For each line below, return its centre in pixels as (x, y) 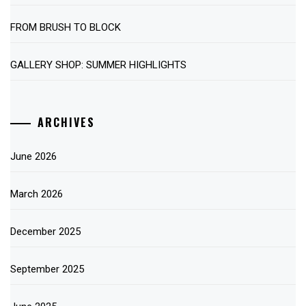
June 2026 (33, 156)
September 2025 (47, 269)
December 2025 (45, 231)
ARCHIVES (66, 122)
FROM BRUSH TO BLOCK (66, 28)
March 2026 (37, 194)
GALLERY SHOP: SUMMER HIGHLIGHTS (98, 65)
